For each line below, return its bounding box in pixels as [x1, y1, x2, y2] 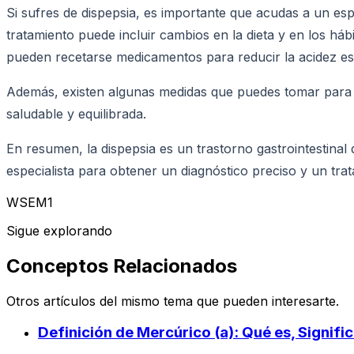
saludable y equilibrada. [6, 105, 146, 122]
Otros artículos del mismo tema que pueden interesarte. [6, 292, 339, 309]
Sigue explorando [6, 222, 112, 239]
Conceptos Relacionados [6, 254, 237, 277]
